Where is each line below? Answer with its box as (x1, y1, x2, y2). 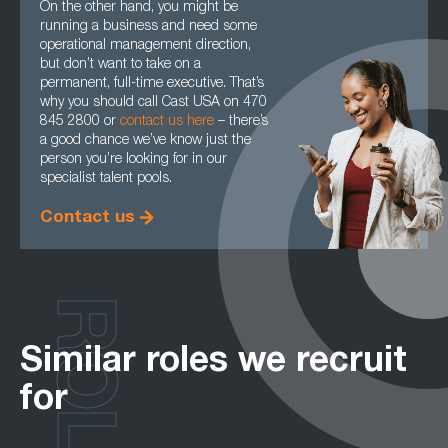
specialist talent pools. (40, 172, 172, 186)
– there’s (214, 115, 268, 129)
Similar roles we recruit (20, 346, 407, 381)
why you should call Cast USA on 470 (40, 96, 267, 110)
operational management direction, (40, 39, 251, 53)
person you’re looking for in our (40, 153, 227, 167)
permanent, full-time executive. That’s (40, 77, 264, 91)
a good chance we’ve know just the (40, 134, 251, 148)
